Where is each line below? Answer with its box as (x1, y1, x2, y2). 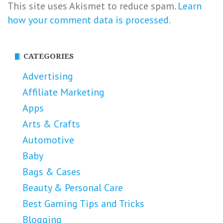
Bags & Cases (22, 165, 81, 178)
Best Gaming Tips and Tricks (22, 197, 144, 210)
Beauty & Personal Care (22, 181, 123, 194)
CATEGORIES (23, 51, 74, 61)
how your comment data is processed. (7, 13, 171, 26)
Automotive (22, 133, 74, 146)
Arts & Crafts (22, 117, 80, 130)
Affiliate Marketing (22, 85, 105, 99)
